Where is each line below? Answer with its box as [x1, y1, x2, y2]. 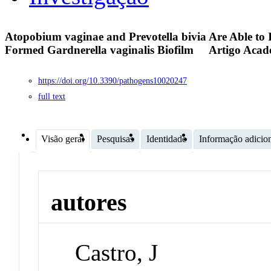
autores [51, 189, 128, 217]
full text [38, 91, 65, 101]
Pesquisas [97, 133, 134, 144]
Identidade [146, 133, 186, 144]
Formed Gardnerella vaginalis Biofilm [5, 44, 197, 57]
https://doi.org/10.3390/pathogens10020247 [38, 76, 187, 85]
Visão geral [41, 133, 84, 144]
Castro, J [75, 240, 158, 266]
